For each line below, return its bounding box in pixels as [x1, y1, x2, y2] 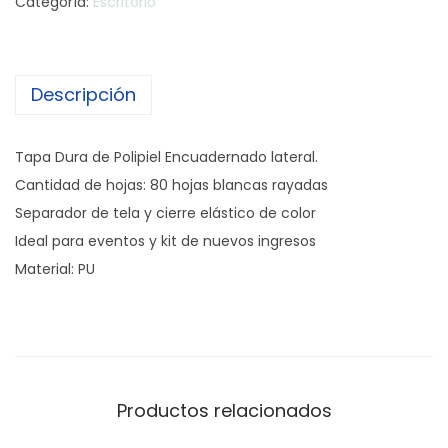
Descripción [31, 81, 136, 107]
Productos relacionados [116, 397, 332, 423]
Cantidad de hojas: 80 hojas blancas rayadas [15, 174, 328, 195]
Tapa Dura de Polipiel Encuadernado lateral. [15, 146, 318, 167]
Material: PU [15, 258, 95, 279]
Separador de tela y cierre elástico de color [15, 202, 316, 223]
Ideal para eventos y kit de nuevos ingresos [15, 230, 316, 251]
